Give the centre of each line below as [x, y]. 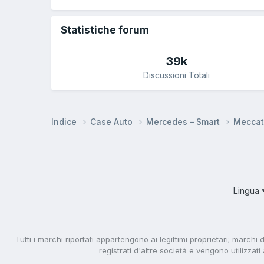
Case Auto [113, 121]
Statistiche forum [105, 30]
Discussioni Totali [177, 75]
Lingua [247, 191]
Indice [65, 121]
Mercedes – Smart [184, 121]
